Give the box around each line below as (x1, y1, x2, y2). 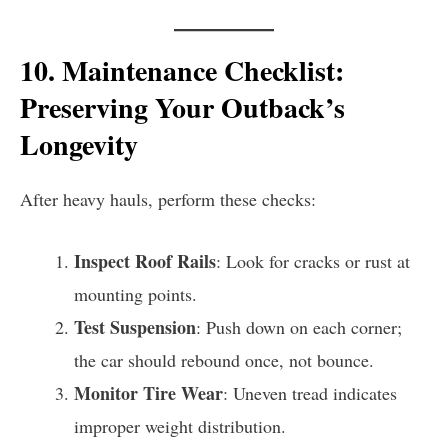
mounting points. (74, 281, 197, 306)
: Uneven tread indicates (223, 380, 397, 405)
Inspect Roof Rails (74, 247, 216, 274)
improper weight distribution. (74, 413, 286, 438)
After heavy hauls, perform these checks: (20, 186, 316, 211)
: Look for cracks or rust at (216, 248, 410, 273)
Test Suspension (74, 313, 196, 340)
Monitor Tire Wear (74, 379, 223, 406)
